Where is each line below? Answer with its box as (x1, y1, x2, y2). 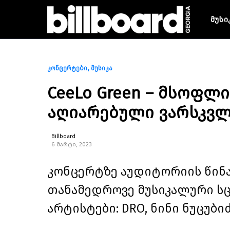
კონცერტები (47, 65, 87, 72)
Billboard (51, 133, 75, 140)
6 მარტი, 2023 (51, 141, 92, 148)
